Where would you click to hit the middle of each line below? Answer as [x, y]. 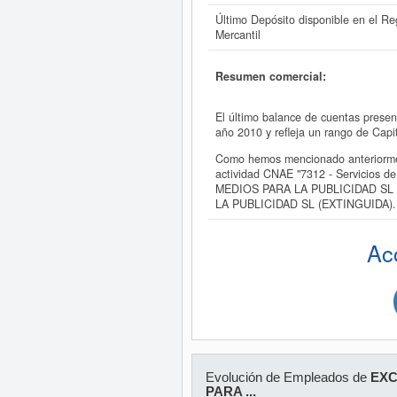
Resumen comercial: [270, 76]
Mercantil [237, 35]
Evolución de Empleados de [288, 377]
